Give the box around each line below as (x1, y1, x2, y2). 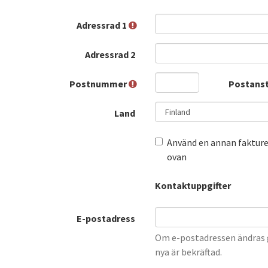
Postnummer (69, 78, 129, 90)
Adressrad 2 (85, 48, 137, 61)
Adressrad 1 (77, 19, 129, 32)
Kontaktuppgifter (155, 179, 231, 192)
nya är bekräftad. (155, 246, 222, 258)
